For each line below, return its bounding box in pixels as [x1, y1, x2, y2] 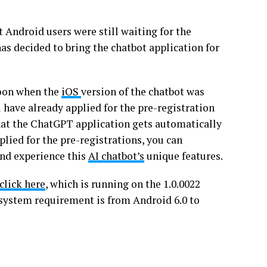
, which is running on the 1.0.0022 [45, 177, 200, 191]
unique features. [144, 149, 223, 163]
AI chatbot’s [88, 149, 144, 163]
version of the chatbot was [81, 85, 204, 98]
